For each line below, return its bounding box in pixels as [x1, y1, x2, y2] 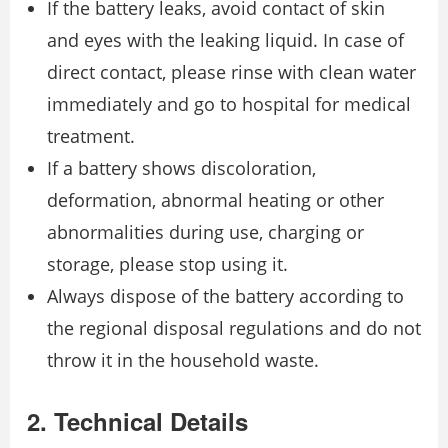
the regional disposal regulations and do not [47, 316, 421, 340]
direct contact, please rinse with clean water [47, 60, 416, 84]
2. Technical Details [27, 404, 248, 438]
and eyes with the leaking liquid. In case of [47, 28, 404, 52]
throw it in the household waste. [47, 348, 319, 372]
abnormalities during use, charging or [47, 220, 364, 244]
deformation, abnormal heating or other [47, 188, 384, 212]
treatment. [47, 124, 135, 148]
